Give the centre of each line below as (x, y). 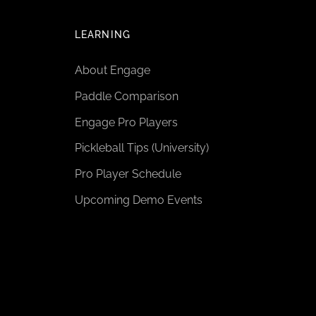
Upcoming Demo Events (139, 200)
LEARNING (103, 35)
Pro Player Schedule (128, 174)
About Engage (113, 70)
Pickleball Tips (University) (142, 148)
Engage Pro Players (126, 122)
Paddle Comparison (127, 96)
